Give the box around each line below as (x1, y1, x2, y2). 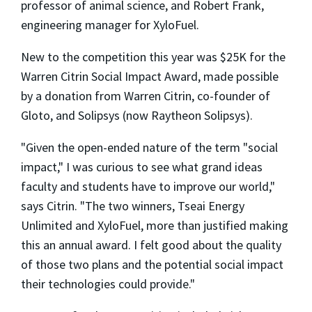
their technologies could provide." (21, 275, 195, 292)
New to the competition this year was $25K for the (21, 48, 286, 65)
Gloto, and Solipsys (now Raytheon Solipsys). (21, 107, 253, 123)
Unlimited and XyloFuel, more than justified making (21, 217, 288, 233)
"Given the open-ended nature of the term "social (21, 139, 278, 155)
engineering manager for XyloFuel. (21, 16, 199, 33)
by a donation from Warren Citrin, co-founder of (21, 87, 270, 104)
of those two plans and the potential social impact (21, 256, 283, 272)
